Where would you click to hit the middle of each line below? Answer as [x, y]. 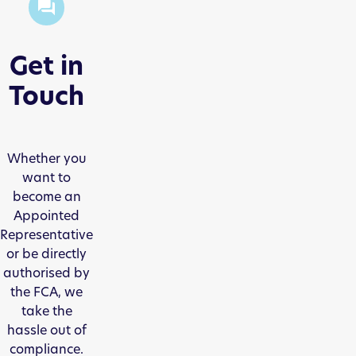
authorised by [46, 273]
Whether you [46, 158]
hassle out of [46, 330]
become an [46, 196]
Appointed [46, 215]
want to [46, 177]
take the [46, 311]
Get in [46, 65]
